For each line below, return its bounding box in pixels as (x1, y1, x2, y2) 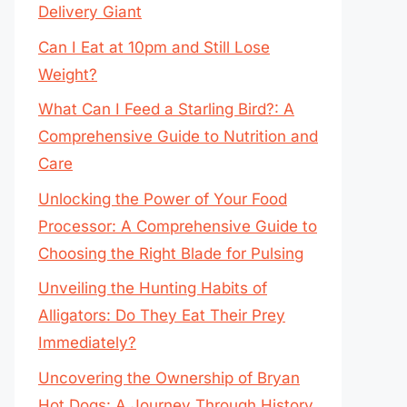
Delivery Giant (38, 3, 142, 21)
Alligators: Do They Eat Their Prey (38, 306, 285, 324)
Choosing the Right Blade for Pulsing (38, 243, 303, 263)
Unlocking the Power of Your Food (38, 189, 287, 208)
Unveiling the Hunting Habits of (38, 279, 267, 297)
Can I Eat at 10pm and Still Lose (38, 37, 270, 56)
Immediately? (38, 333, 136, 352)
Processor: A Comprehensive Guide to (38, 216, 317, 235)
